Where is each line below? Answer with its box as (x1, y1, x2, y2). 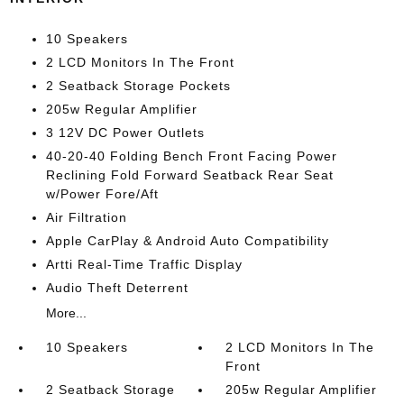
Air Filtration (45, 210, 127, 225)
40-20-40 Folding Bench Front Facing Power (45, 149, 337, 164)
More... (45, 306, 87, 321)
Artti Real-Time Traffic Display (45, 257, 243, 272)
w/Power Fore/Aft (45, 187, 159, 202)
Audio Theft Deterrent (45, 280, 188, 296)
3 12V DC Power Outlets (45, 125, 205, 141)
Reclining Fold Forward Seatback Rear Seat (45, 168, 334, 183)
